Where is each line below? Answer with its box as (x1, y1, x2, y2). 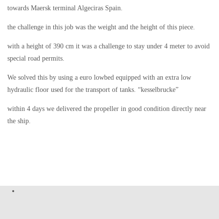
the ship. (7, 117, 31, 125)
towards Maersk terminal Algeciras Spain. (7, 4, 123, 12)
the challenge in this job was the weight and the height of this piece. (7, 23, 195, 31)
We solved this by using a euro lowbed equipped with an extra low (7, 73, 191, 81)
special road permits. (7, 54, 65, 62)
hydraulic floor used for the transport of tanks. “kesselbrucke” (7, 86, 178, 93)
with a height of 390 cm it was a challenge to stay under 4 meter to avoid (7, 42, 210, 50)
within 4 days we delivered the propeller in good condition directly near (7, 105, 206, 112)
